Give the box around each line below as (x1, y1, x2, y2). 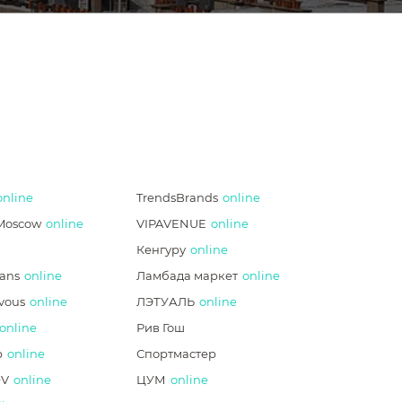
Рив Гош (135, 320, 185, 335)
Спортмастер (135, 346, 216, 361)
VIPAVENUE (135, 216, 206, 231)
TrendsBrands (135, 190, 218, 205)
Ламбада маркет (135, 268, 238, 283)
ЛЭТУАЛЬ (135, 294, 195, 309)
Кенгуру (135, 242, 186, 257)
